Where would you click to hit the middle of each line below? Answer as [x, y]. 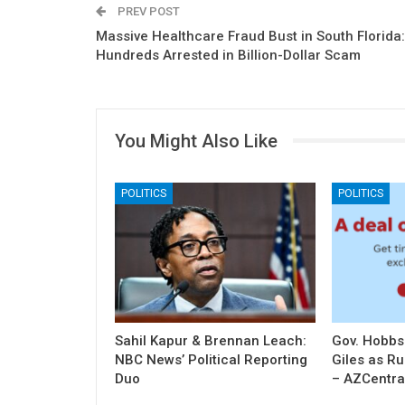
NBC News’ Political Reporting [211, 360]
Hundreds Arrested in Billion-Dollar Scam [228, 55]
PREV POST [147, 11]
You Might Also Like [196, 141]
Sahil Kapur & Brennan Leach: [211, 341]
